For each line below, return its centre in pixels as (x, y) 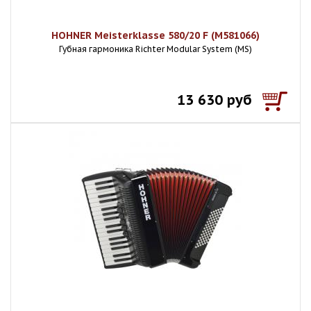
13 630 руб (215, 100)
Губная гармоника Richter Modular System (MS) (155, 49)
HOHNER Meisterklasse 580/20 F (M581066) (155, 35)
